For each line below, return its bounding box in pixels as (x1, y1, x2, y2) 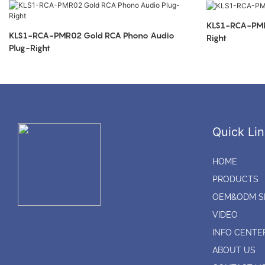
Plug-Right (9, 43, 50, 53)
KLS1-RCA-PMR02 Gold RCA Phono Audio (9, 30, 83, 41)
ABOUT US (212, 245, 256, 256)
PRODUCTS (212, 174, 258, 185)
